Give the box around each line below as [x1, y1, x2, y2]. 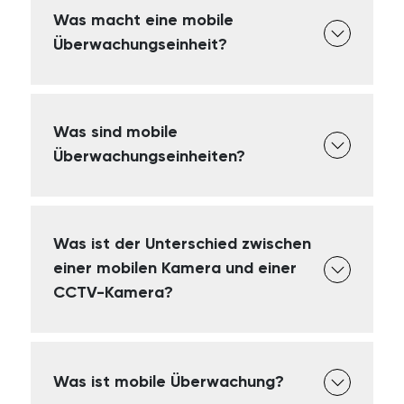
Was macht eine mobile [53, 13, 234, 29]
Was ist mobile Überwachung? [53, 373, 285, 390]
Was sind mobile [53, 124, 179, 141]
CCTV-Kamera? [53, 285, 174, 301]
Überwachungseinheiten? [53, 149, 246, 165]
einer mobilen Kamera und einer [53, 261, 298, 277]
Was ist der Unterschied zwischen [53, 236, 312, 252]
